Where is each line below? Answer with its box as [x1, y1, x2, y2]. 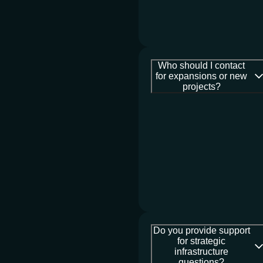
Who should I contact [158, 60, 245, 70]
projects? [182, 81, 221, 92]
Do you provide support [153, 225, 250, 235]
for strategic [177, 235, 226, 246]
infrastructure [174, 246, 229, 257]
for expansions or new [156, 70, 248, 81]
